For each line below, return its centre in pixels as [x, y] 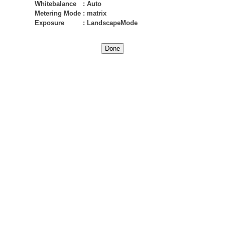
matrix [97, 13]
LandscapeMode [112, 23]
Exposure [49, 23]
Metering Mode [58, 13]
